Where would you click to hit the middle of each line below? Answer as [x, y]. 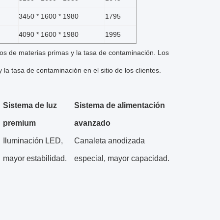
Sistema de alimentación [120, 105]
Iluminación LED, [33, 141]
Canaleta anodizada [110, 141]
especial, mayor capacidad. [122, 158]
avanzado [92, 123]
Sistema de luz [30, 105]
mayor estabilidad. [35, 158]
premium [19, 123]
